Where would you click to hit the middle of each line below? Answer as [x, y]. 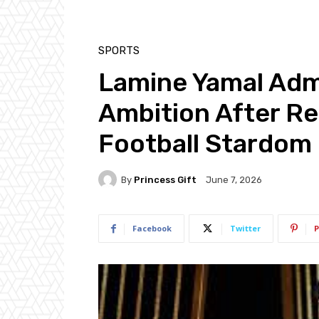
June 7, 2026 [234, 180]
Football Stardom [205, 144]
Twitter [245, 229]
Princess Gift [165, 179]
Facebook [152, 229]
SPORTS [119, 51]
